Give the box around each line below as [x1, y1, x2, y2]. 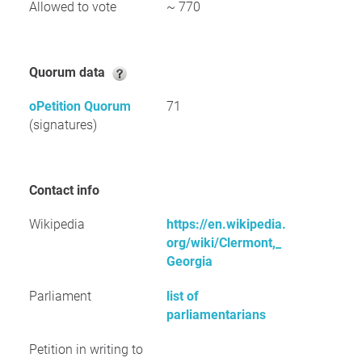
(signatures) [29, 117, 97, 133]
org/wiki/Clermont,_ [166, 235, 281, 250]
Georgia [166, 254, 213, 269]
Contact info [37, 183, 99, 198]
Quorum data [38, 65, 108, 80]
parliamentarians [166, 307, 266, 322]
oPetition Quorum [29, 99, 131, 114]
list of [166, 288, 199, 304]
